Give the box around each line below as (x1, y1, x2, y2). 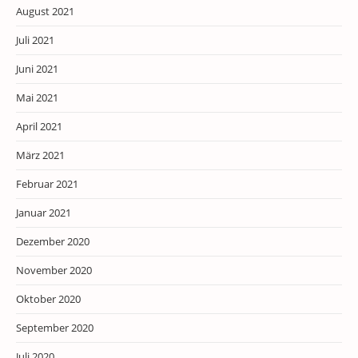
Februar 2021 (16, 176, 78, 191)
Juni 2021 (16, 61, 58, 76)
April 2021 (16, 118, 62, 133)
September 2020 (16, 320, 93, 335)
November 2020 (16, 262, 92, 277)
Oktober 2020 (16, 291, 81, 306)
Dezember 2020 (16, 233, 89, 249)
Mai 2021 (16, 89, 58, 105)
